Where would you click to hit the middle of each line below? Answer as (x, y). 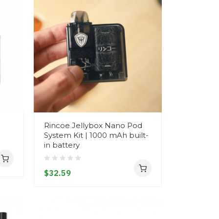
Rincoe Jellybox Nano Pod (93, 126)
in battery (62, 145)
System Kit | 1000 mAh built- (97, 135)
